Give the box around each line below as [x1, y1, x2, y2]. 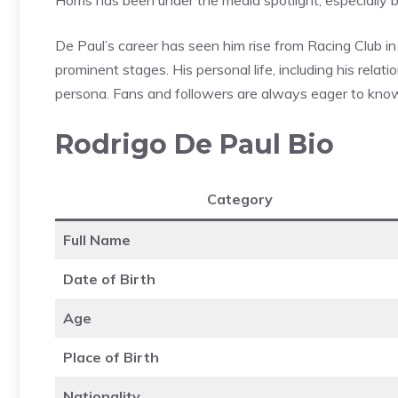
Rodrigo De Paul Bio [55, 127, 334, 161]
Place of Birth [63, 347, 159, 366]
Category [206, 189, 273, 208]
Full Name [63, 230, 131, 249]
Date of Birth [63, 269, 155, 288]
